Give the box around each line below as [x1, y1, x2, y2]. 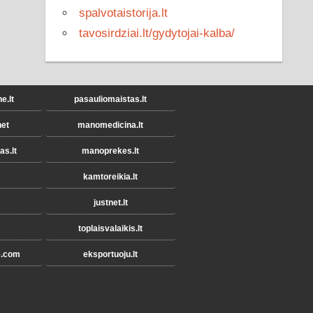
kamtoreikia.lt [83, 171, 138, 182]
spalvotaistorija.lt [79, 6, 168, 20]
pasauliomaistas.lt [74, 94, 147, 104]
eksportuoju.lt [83, 249, 138, 259]
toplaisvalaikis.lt [78, 223, 143, 233]
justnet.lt [93, 197, 128, 208]
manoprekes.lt [82, 145, 139, 156]
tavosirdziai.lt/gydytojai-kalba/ [79, 27, 235, 41]
